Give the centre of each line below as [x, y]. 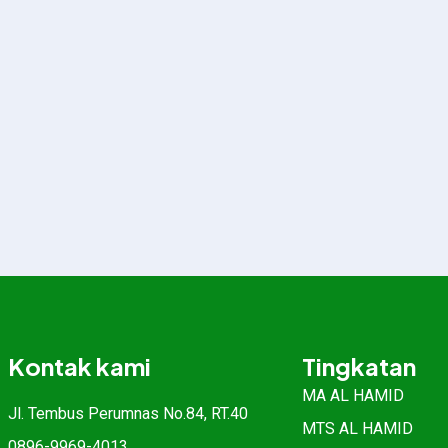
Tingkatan [359, 366]
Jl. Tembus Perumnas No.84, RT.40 [128, 414]
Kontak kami [79, 366]
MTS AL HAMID [357, 429]
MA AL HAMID [353, 396]
